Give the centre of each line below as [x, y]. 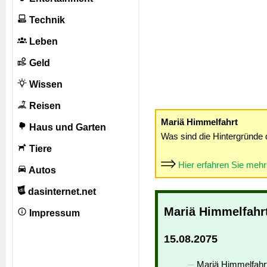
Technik [46, 20]
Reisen [44, 106]
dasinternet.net [60, 192]
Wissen [45, 84]
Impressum [53, 213]
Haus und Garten [66, 127]
